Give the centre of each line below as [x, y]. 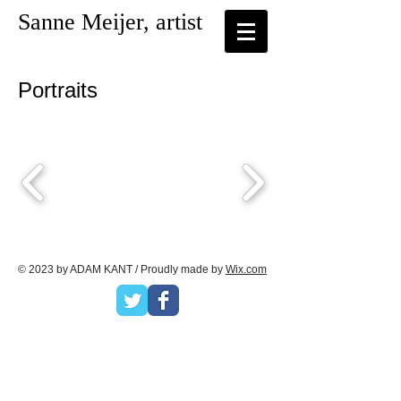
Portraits [86, 90]
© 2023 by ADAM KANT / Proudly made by [122, 269]
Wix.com [246, 269]
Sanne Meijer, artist [110, 22]
